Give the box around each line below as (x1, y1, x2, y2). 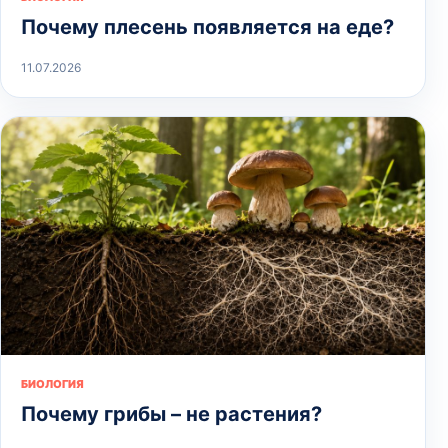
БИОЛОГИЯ (21, 377, 84, 392)
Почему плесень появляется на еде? (21, 14, 394, 39)
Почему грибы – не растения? (21, 402, 322, 427)
